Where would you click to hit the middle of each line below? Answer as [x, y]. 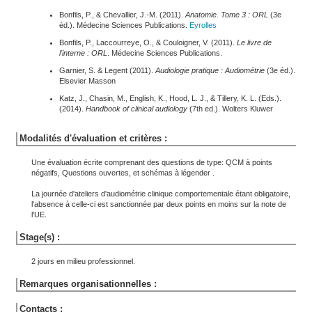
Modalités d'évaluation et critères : [93, 138]
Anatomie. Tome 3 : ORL [227, 15]
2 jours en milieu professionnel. [83, 261]
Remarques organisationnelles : [88, 284]
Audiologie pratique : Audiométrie [210, 70]
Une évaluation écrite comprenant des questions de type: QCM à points [152, 162]
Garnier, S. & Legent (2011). [107, 70]
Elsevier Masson [88, 81]
